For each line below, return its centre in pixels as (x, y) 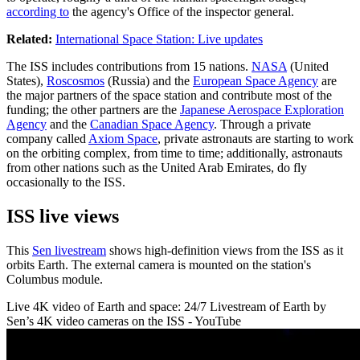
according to (38, 11)
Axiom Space (123, 138)
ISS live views (63, 216)
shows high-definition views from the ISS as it (225, 250)
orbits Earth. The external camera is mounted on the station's (159, 264)
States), (27, 80)
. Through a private (262, 124)
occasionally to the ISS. (66, 182)
